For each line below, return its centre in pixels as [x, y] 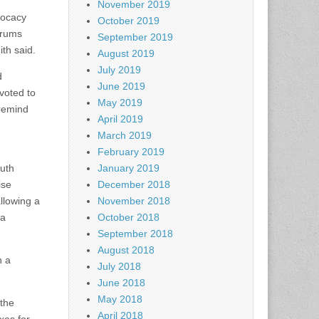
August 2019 [126, 54]
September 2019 [135, 37]
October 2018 [129, 218]
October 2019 [129, 21]
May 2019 [120, 103]
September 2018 [135, 234]
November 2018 [134, 201]
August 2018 [126, 250]
